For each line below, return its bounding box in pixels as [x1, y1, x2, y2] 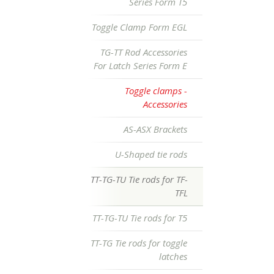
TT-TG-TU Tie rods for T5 [92, 212, 187, 224]
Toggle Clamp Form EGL [92, 21, 187, 33]
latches [159, 250, 187, 262]
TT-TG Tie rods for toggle [91, 237, 187, 249]
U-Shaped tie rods [115, 148, 187, 160]
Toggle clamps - [125, 84, 187, 97]
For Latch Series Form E [94, 59, 187, 72]
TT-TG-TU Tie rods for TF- [91, 173, 188, 185]
